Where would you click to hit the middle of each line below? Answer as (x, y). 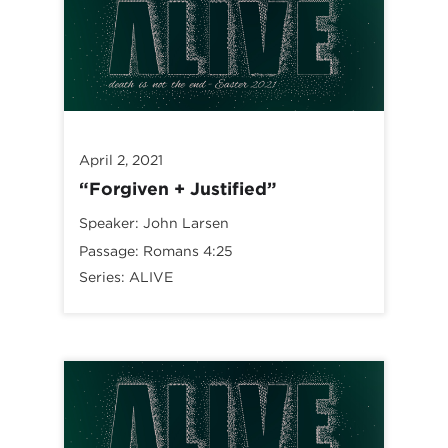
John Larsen (186, 223)
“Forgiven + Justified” (178, 189)
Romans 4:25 (188, 251)
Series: (104, 277)
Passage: (109, 251)
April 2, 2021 (121, 160)
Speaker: (109, 223)
